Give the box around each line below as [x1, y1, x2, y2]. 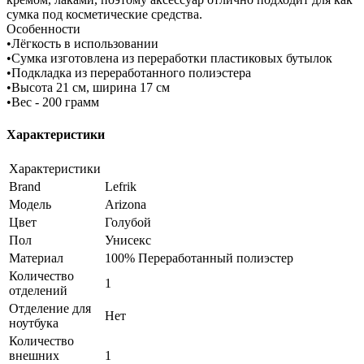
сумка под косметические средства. [6, 7, 202, 22]
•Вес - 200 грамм [6, 95, 99, 110]
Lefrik [105, 179, 136, 193]
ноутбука [9, 315, 58, 330]
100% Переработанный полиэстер [105, 250, 293, 265]
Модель [9, 197, 51, 211]
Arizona [105, 197, 146, 211]
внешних [9, 348, 59, 362]
